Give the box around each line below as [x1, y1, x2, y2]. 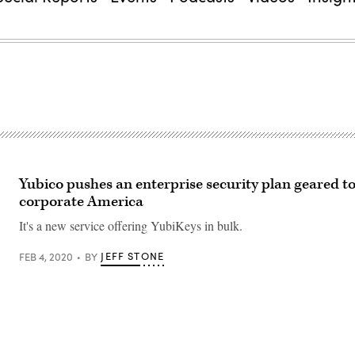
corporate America [19, 192, 143, 212]
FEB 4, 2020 [19, 249, 73, 264]
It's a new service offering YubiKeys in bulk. [19, 217, 242, 234]
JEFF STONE [101, 249, 165, 263]
